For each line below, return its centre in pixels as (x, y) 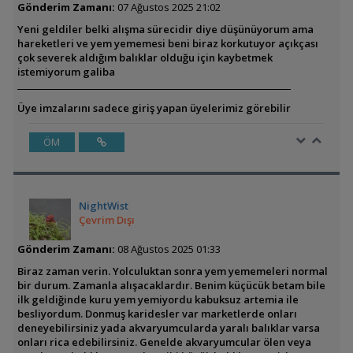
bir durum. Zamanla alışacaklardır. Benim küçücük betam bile (171, 285)
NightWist (103, 206)
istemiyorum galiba (66, 72)
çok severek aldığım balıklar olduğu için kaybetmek (145, 58)
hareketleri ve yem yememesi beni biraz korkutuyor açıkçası (167, 43)
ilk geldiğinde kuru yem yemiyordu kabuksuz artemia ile (158, 299)
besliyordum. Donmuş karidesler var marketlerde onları (157, 314)
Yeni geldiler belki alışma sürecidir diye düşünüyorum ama (165, 29)
